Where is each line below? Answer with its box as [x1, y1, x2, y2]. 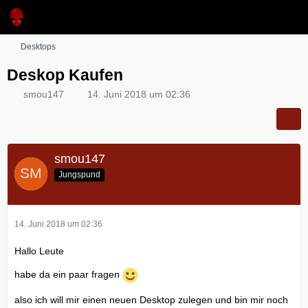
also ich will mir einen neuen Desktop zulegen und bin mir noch [14, 294, 288, 305]
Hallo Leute [14, 245, 64, 256]
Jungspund [58, 169, 100, 179]
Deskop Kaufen [7, 66, 123, 84]
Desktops [21, 42, 56, 52]
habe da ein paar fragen [14, 269, 122, 280]
